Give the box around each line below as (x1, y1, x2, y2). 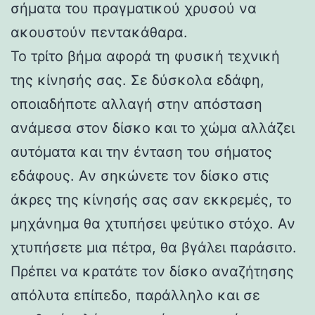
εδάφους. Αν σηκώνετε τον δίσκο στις (11, 167, 269, 184)
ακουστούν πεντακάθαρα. (11, 23, 188, 41)
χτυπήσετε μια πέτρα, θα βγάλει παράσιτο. (11, 238, 297, 256)
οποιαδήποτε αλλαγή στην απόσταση (11, 95, 262, 112)
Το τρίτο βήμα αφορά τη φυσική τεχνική (11, 47, 280, 65)
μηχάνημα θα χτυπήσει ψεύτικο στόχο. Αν (11, 214, 295, 232)
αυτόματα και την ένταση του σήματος (11, 143, 272, 160)
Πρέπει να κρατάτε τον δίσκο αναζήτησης (11, 262, 294, 280)
